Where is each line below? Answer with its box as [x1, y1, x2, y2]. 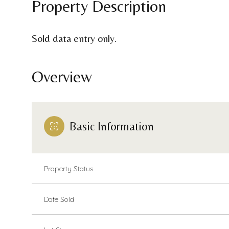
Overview [32, 67, 92, 86]
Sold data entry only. [32, 32, 117, 44]
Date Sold [44, 195, 74, 204]
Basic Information [70, 120, 154, 133]
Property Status [44, 164, 93, 173]
